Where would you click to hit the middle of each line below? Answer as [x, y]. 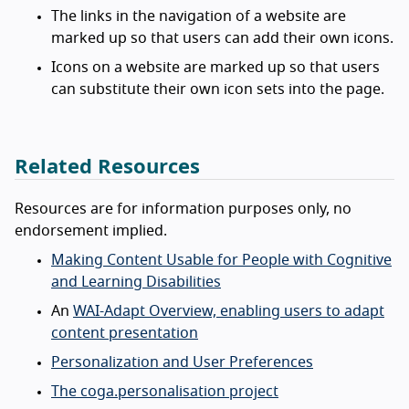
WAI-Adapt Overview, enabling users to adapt [229, 312]
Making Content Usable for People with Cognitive [221, 261]
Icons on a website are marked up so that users [215, 68]
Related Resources [107, 168]
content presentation [125, 334]
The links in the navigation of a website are [199, 17]
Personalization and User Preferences [182, 363]
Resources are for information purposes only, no [183, 210]
